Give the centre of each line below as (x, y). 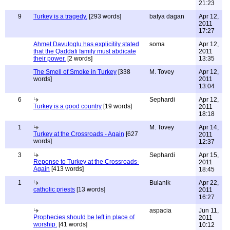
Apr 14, (209, 127)
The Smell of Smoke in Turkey (75, 72)
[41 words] (72, 224)
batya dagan (167, 16)
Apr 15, (209, 155)
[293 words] (104, 16)
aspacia (160, 210)
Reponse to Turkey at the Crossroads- (86, 162)
